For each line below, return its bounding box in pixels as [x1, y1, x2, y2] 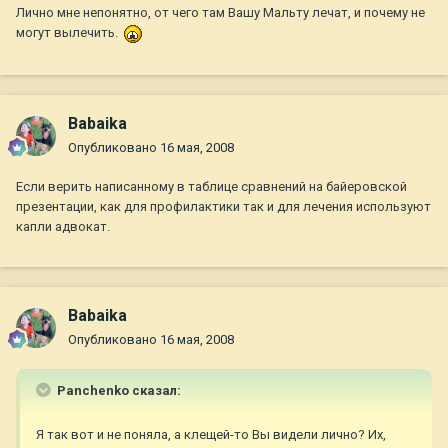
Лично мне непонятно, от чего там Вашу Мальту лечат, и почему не [16, 5, 425, 21]
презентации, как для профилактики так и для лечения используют [16, 199, 431, 215]
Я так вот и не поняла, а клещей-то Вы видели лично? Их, [36, 427, 386, 443]
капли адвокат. [16, 219, 110, 235]
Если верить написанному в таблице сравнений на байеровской [16, 179, 407, 195]
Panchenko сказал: [54, 383, 181, 399]
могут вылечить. [16, 25, 121, 41]
